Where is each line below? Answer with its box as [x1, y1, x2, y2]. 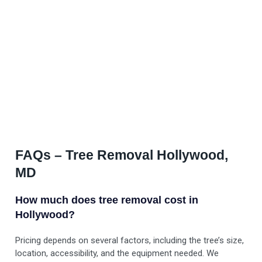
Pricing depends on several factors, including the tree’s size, [15, 235, 244, 246]
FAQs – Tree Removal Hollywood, [15, 147, 229, 163]
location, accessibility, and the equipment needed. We [15, 248, 219, 259]
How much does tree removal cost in [15, 194, 199, 206]
